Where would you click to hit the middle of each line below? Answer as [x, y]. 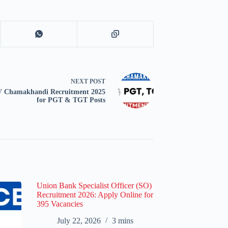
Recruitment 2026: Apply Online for [95, 195]
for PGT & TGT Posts [71, 100]
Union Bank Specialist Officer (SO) [94, 186]
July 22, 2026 [79, 221]
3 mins [123, 221]
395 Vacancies [60, 204]
